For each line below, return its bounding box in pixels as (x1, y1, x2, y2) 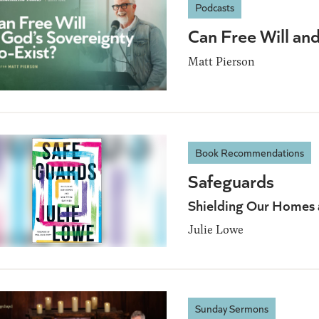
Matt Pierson (188, 53, 255, 70)
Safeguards (188, 167, 274, 193)
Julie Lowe (188, 220, 244, 237)
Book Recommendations (195, 145, 304, 159)
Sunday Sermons (195, 301, 268, 316)
